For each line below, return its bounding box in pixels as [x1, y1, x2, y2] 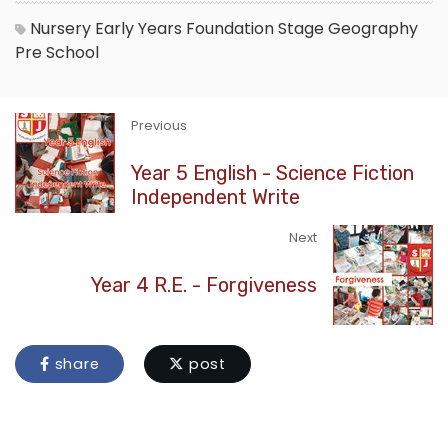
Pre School [15, 41, 99, 65]
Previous [131, 117, 187, 135]
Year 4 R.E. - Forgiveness [91, 273, 317, 298]
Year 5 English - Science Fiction [131, 161, 414, 186]
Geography [328, 17, 418, 41]
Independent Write [131, 185, 300, 210]
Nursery [30, 17, 91, 41]
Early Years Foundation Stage [95, 17, 324, 41]
